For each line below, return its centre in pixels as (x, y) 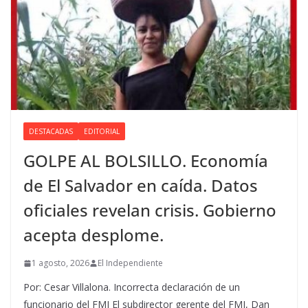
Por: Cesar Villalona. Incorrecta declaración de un (132, 287)
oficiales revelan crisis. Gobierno (150, 210)
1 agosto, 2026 (60, 263)
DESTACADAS (51, 132)
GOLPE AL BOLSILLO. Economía (146, 161)
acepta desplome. (93, 235)
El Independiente (130, 263)
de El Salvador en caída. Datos (141, 186)
